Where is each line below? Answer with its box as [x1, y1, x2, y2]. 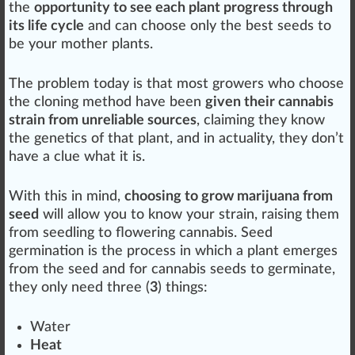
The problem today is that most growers [9, 77, 268, 92]
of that [87, 132, 138, 147]
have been [132, 95, 205, 110]
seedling [43, 226, 94, 241]
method [82, 95, 132, 110]
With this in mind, [9, 189, 124, 204]
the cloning [9, 95, 82, 110]
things [166, 281, 204, 296]
